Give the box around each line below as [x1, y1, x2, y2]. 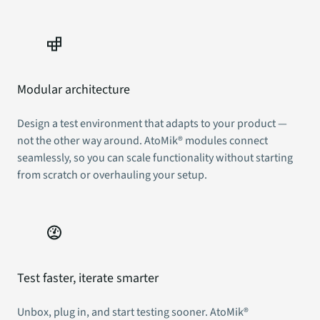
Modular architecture [17, 81, 130, 99]
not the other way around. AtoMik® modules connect [17, 133, 268, 149]
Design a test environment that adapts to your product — [17, 116, 287, 132]
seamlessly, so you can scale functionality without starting [17, 150, 293, 166]
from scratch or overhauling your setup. [17, 167, 207, 184]
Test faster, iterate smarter [17, 269, 159, 287]
